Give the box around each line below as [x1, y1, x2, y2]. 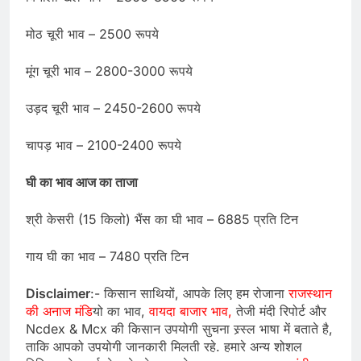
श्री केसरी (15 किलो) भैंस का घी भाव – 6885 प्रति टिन [26, 210, 298, 227]
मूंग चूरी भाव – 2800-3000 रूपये [26, 62, 193, 79]
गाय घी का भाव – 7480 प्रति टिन [26, 247, 189, 264]
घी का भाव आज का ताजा [26, 173, 138, 190]
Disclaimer [26, 284, 90, 301]
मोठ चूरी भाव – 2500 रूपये [26, 25, 159, 42]
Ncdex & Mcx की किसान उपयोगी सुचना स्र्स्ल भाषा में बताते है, [26, 320, 333, 337]
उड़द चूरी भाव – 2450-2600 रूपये [26, 99, 201, 116]
